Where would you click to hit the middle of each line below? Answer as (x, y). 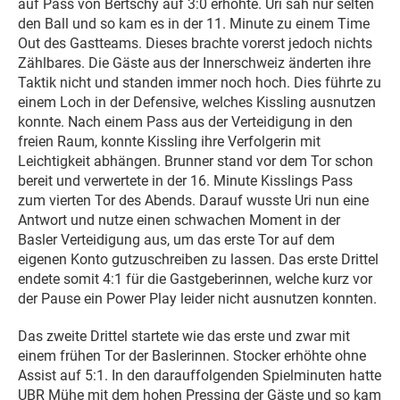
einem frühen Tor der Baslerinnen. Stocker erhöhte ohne (192, 355)
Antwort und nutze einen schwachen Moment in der (179, 220)
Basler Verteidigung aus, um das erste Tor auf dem (176, 239)
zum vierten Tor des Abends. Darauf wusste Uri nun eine (193, 200)
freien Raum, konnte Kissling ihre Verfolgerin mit (169, 141)
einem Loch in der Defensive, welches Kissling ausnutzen (197, 102)
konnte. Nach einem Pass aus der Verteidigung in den (185, 121)
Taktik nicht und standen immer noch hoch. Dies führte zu (200, 82)
